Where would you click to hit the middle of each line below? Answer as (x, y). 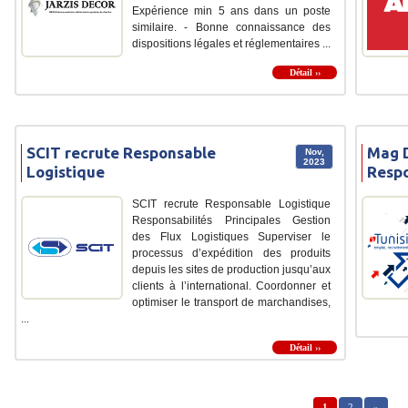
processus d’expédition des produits (231, 253)
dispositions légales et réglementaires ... (231, 43)
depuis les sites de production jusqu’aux (231, 269)
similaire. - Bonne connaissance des (231, 27)
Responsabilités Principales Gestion (231, 220)
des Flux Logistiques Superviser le (231, 236)
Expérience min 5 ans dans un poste (231, 10)
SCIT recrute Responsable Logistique (231, 204)
